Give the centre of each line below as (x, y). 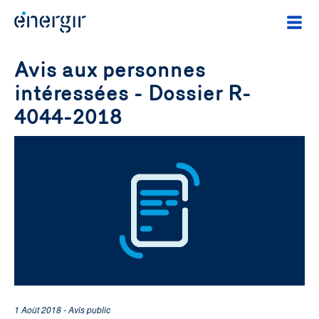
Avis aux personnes (110, 70)
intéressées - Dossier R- (133, 93)
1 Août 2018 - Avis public (62, 309)
